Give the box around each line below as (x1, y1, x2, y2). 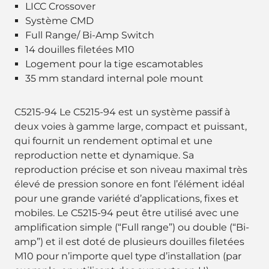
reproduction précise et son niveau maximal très (14, 164, 247, 175)
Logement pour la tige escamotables (25, 58, 203, 70)
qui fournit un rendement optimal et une (14, 135, 213, 147)
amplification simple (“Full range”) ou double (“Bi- (14, 222, 249, 233)
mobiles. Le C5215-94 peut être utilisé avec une (14, 207, 239, 219)
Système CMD (25, 15, 94, 26)
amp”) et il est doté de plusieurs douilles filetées (14, 236, 244, 247)
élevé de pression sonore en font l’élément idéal (14, 178, 244, 190)
